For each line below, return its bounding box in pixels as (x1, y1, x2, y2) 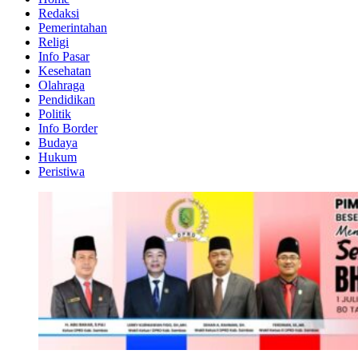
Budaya (38, 136, 78, 149)
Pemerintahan (38, 21, 107, 34)
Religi (38, 35, 69, 49)
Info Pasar (38, 50, 89, 63)
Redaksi (38, 6, 79, 20)
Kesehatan (38, 64, 91, 78)
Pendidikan (38, 93, 95, 106)
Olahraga (38, 78, 85, 92)
